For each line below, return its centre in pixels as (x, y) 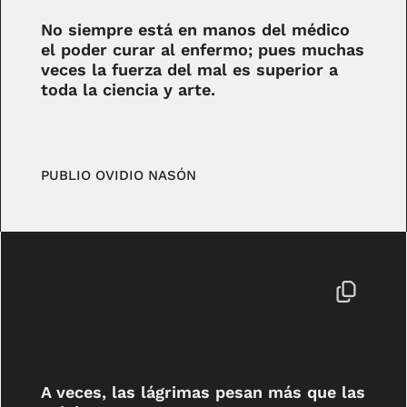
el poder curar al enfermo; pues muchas (203, 50)
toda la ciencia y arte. (129, 90)
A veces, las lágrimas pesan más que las (203, 392)
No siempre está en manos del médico (196, 30)
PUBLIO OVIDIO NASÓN (119, 175)
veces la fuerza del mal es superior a (190, 70)
